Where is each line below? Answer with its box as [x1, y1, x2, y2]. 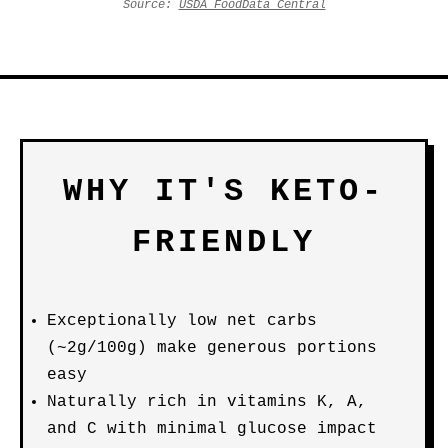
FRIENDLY [132, 224, 316, 261]
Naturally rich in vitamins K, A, [47, 393, 367, 411]
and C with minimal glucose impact [47, 420, 377, 438]
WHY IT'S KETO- [63, 173, 385, 210]
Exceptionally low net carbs [47, 312, 317, 330]
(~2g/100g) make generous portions [47, 339, 377, 357]
